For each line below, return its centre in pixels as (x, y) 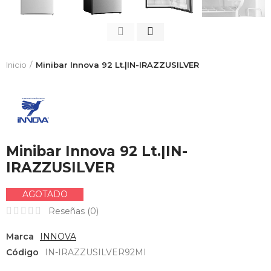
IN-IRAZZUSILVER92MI (96, 252)
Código (22, 252)
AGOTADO (45, 194)
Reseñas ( (69, 211)
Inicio (16, 64)
